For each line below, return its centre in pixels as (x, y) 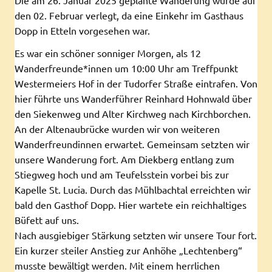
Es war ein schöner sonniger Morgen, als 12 (108, 53)
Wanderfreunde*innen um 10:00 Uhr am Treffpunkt (126, 68)
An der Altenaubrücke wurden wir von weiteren (117, 128)
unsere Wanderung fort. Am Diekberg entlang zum (124, 159)
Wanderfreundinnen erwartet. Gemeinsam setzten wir (132, 144)
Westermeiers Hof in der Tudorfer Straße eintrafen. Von (136, 83)
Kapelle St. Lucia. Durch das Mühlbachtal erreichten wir (133, 189)
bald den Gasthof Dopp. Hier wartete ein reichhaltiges (131, 204)
